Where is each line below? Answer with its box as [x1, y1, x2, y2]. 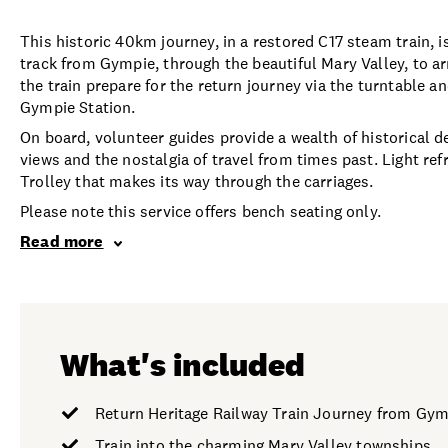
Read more [20, 230, 104, 252]
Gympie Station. [20, 96, 136, 118]
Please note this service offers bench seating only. [20, 200, 381, 222]
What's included [60, 343, 306, 385]
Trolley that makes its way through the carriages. [20, 170, 374, 192]
